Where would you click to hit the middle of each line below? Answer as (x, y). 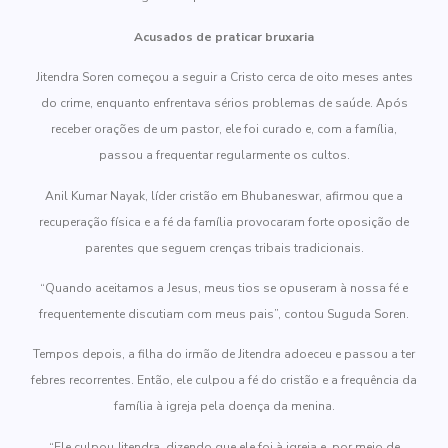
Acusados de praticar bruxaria (224, 36)
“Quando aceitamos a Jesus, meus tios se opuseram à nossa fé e (224, 287)
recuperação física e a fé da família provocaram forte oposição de (224, 221)
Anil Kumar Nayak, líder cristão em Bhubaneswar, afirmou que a (224, 195)
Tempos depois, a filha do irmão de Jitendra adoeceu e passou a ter (224, 354)
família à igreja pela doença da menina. (224, 406)
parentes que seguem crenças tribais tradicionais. (224, 247)
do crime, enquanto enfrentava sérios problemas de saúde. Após (224, 103)
